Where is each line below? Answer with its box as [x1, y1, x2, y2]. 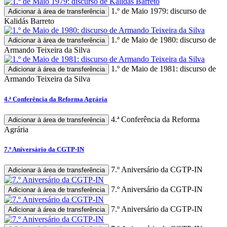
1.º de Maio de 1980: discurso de [109, 35, 216, 45]
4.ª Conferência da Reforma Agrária [4, 95, 107, 103]
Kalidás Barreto [4, 17, 54, 26]
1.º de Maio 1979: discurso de [109, 7, 206, 16]
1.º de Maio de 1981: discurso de [109, 64, 216, 73]
